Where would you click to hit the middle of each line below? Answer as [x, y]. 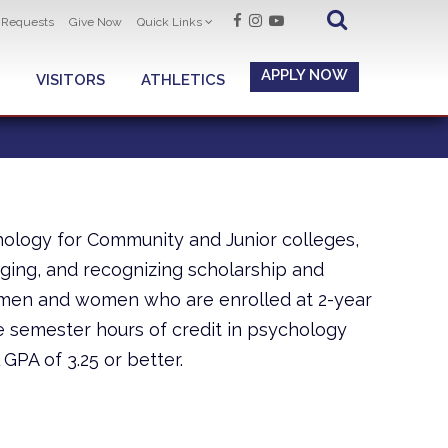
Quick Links [169, 22]
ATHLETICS [183, 80]
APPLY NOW [304, 75]
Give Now [95, 22]
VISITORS [70, 80]
